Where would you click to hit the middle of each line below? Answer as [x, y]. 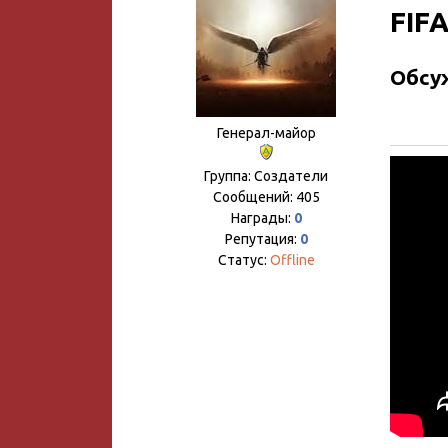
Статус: [243, 260]
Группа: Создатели [266, 176]
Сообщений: [254, 197]
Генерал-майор [266, 133]
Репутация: [262, 239]
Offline [292, 260]
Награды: [262, 218]
